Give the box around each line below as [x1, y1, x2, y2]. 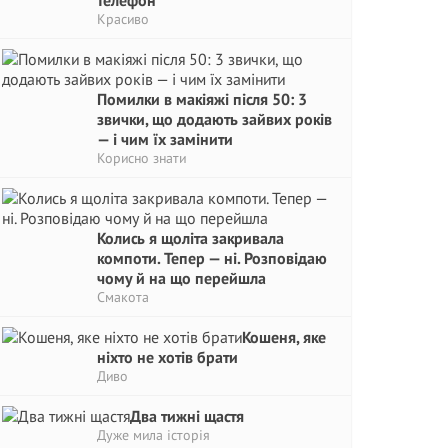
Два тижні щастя [130, 406, 244, 426]
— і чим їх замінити [97, 129, 233, 149]
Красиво [97, 10, 149, 28]
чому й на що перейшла [97, 268, 266, 288]
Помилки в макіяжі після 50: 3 [97, 89, 307, 109]
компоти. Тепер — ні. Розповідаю [97, 248, 327, 268]
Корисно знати [97, 149, 186, 167]
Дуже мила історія [97, 426, 210, 444]
